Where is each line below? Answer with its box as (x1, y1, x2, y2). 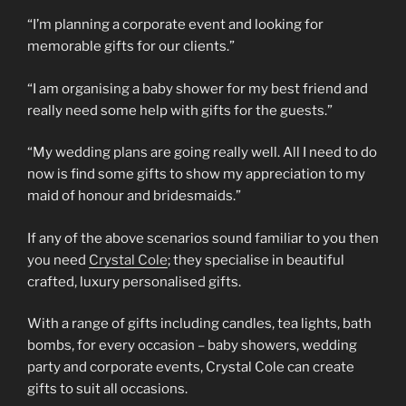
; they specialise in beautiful (168, 251, 344, 268)
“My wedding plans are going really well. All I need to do (27, 144, 377, 161)
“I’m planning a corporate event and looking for (27, 16, 324, 34)
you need (27, 251, 89, 268)
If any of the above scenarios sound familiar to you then (27, 229, 379, 246)
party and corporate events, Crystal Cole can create (27, 359, 354, 376)
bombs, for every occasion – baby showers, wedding (27, 337, 357, 354)
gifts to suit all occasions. (27, 381, 188, 398)
